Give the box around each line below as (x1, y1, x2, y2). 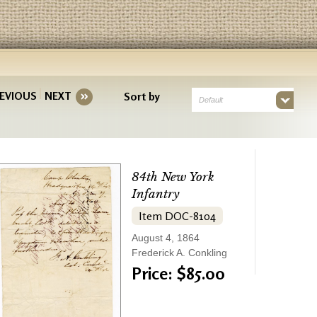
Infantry (132, 187, 180, 202)
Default (198, 96, 223, 104)
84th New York (132, 170, 214, 185)
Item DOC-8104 (139, 209, 216, 223)
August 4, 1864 (132, 232, 200, 243)
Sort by (123, 89, 160, 103)
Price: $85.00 (132, 263, 225, 284)
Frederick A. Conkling (132, 247, 227, 258)
